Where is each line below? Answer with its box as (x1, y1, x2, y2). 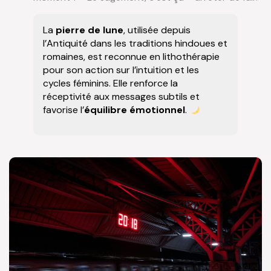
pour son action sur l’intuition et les (43, 64, 199, 77)
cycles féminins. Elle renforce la (43, 77, 178, 90)
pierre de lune (56, 24, 123, 37)
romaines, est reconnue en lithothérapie (43, 50, 220, 64)
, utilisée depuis (123, 24, 191, 37)
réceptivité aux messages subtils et (43, 90, 200, 103)
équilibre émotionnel (84, 103, 185, 117)
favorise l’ (43, 103, 84, 117)
